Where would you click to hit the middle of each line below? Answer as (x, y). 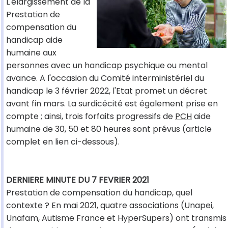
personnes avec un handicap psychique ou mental (107, 66)
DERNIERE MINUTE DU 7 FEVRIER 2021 (78, 180)
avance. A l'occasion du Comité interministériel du (105, 78)
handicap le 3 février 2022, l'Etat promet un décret (107, 91)
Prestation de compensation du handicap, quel (99, 193)
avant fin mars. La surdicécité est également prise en (112, 104)
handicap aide (34, 40)
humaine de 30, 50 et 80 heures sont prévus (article (109, 129)
